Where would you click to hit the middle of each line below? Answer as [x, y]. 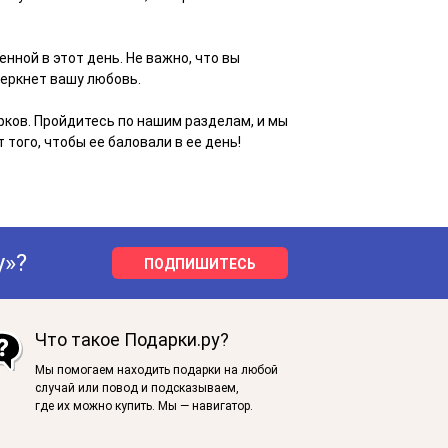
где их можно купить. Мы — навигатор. [143, 406]
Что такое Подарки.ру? [131, 340]
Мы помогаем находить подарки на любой [156, 370]
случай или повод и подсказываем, [136, 388]
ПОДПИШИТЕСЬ [200, 264]
